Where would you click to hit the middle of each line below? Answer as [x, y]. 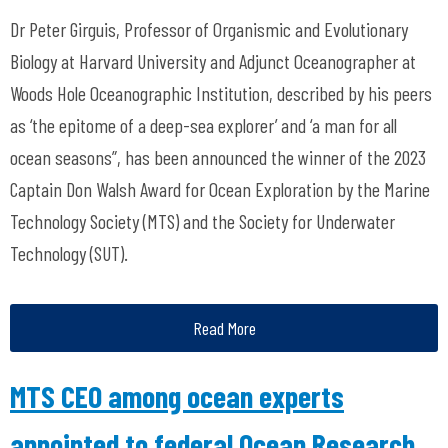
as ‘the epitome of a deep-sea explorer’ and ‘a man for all [203, 125]
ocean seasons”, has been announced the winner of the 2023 [218, 157]
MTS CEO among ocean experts [177, 396]
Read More [224, 328]
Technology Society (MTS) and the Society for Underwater [202, 221]
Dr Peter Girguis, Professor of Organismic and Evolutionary [209, 29]
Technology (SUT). [69, 253]
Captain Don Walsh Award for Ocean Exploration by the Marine [220, 189]
